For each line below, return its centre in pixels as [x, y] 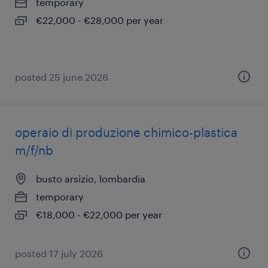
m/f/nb [34, 150]
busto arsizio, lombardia [91, 179]
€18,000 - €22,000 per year [99, 214]
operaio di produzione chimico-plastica [126, 132]
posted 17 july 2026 [59, 253]
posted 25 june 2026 [62, 77]
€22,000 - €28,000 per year [100, 20]
